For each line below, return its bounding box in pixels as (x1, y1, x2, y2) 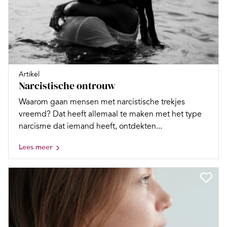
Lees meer (19, 143, 52, 152)
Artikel (19, 70, 40, 79)
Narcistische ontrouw (19, 79, 116, 93)
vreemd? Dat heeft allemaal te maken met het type (19, 109, 202, 120)
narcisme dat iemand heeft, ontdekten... (19, 121, 162, 132)
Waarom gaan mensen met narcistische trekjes (19, 97, 185, 107)
